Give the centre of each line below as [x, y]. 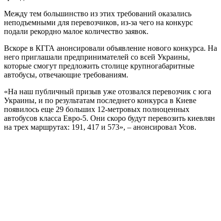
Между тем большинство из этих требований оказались [98, 13]
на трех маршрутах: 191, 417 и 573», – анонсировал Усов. [100, 127]
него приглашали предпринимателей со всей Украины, [97, 57]
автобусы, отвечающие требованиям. [66, 74]
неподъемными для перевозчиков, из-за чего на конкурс [98, 22]
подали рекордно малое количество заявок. [76, 31]
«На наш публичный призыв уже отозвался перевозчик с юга [108, 91]
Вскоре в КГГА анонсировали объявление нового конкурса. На [110, 48]
